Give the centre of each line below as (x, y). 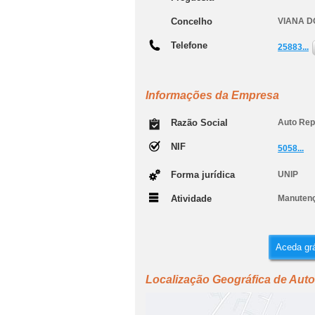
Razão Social (199, 123)
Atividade (191, 199)
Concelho (192, 21)
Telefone (189, 45)
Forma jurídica (203, 175)
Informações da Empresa (212, 95)
